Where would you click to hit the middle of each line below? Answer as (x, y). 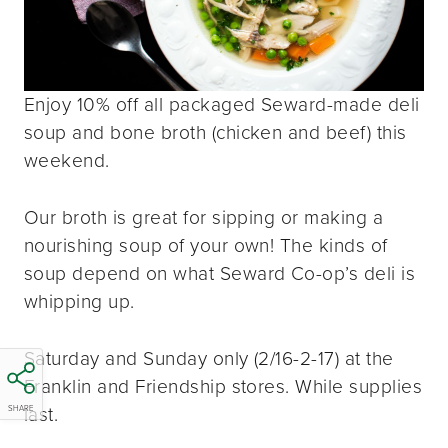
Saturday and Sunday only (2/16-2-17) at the (209, 358)
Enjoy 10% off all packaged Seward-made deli (222, 105)
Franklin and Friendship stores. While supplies (223, 386)
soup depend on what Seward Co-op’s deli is (220, 273)
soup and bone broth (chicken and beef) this (215, 133)
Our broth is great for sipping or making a (204, 217)
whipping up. (79, 301)
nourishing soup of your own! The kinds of (206, 245)
